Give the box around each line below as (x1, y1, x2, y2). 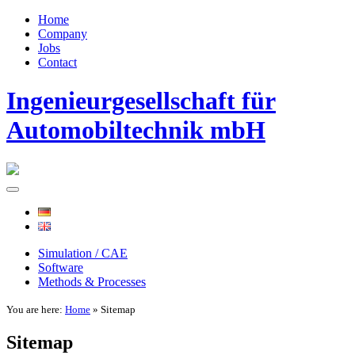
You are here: (6, 303, 65, 315)
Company (38, 27, 87, 40)
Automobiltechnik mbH (6, 116, 265, 145)
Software (38, 260, 83, 274)
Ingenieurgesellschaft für (6, 86, 276, 116)
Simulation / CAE (38, 246, 128, 260)
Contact (38, 55, 77, 69)
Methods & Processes (38, 274, 146, 288)
